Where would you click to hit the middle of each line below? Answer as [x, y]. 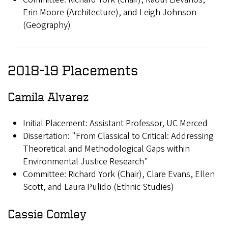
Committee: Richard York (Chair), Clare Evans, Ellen [119, 175]
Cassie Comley [47, 214]
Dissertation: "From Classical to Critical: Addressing [118, 136]
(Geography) [47, 25]
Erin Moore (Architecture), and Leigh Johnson [110, 13]
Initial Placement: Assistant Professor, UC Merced [115, 124]
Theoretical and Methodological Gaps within [106, 149]
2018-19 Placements [73, 70]
